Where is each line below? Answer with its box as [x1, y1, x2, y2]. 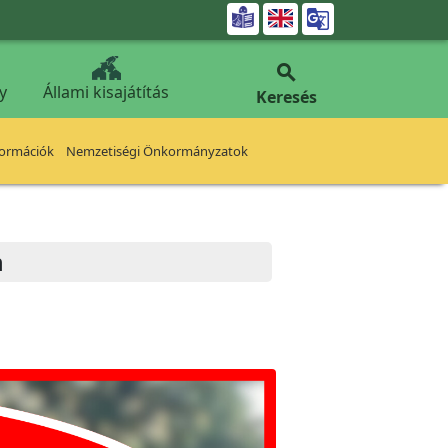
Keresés [255, 86, 317, 108]
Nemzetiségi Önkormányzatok [66, 142, 248, 160]
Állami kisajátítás [43, 81, 169, 103]
